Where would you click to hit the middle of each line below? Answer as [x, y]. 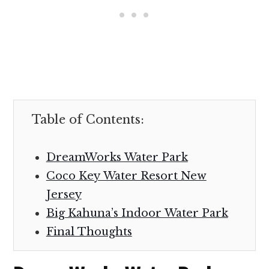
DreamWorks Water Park [117, 157]
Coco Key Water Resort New [126, 176]
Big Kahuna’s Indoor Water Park [137, 213]
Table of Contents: [88, 119]
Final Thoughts [89, 231]
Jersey [64, 194]
